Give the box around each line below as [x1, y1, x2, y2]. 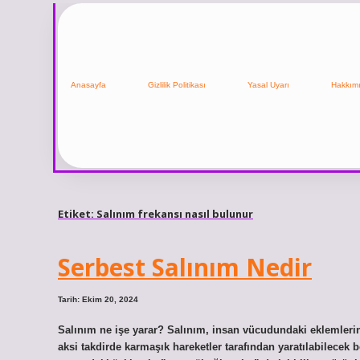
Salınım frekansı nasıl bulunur [96, 206, 253, 221]
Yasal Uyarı [247, 80, 289, 90]
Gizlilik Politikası [148, 80, 206, 90]
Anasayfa [71, 80, 106, 90]
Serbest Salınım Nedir [58, 251, 312, 284]
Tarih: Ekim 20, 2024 [58, 295, 138, 305]
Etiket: [58, 206, 96, 221]
